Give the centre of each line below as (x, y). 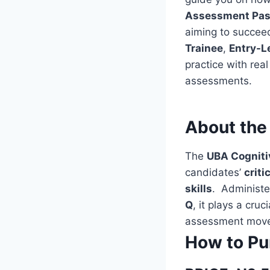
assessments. (218, 80)
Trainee (204, 48)
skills (199, 188)
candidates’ (215, 172)
